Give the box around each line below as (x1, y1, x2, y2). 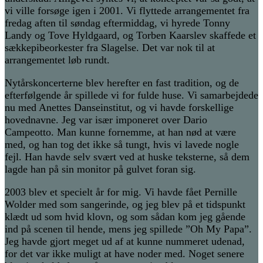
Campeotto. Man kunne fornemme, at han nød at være (5, 126, 236, 139)
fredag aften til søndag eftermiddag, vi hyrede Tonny (5, 17, 230, 29)
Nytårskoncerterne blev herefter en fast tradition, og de (5, 77, 239, 89)
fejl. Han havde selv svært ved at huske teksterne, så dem (5, 151, 249, 163)
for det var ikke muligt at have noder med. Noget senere (5, 248, 244, 260)
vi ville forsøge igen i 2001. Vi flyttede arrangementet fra (5, 5, 249, 17)
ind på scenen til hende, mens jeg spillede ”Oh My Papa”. (5, 223, 252, 235)
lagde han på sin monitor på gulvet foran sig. (5, 163, 196, 176)
